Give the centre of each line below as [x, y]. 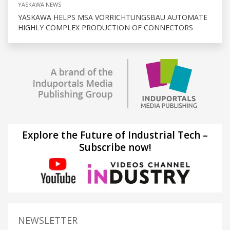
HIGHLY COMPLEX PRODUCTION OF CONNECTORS [106, 27]
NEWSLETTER [48, 220]
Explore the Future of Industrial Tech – [115, 135]
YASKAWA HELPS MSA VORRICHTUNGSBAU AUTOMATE [113, 17]
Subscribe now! [115, 147]
